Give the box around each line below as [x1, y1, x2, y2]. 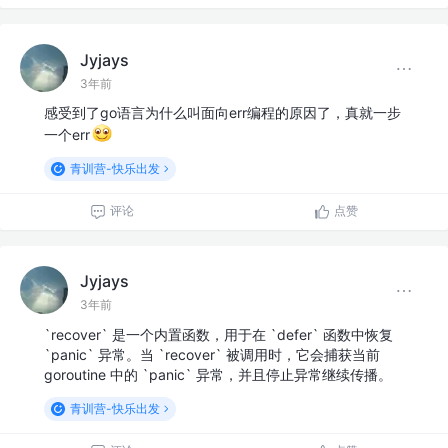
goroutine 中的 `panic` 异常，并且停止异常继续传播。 [44, 365, 392, 383]
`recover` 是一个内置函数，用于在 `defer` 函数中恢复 [44, 325, 393, 343]
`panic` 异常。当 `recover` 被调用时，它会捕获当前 [44, 345, 380, 363]
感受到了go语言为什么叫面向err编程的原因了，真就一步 [44, 104, 401, 122]
